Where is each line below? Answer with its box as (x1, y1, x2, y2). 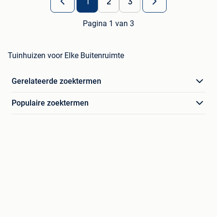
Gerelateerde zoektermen (12, 77, 101, 86)
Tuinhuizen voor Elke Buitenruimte (8, 51, 124, 61)
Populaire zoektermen (12, 98, 89, 108)
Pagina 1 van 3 (83, 19, 134, 29)
